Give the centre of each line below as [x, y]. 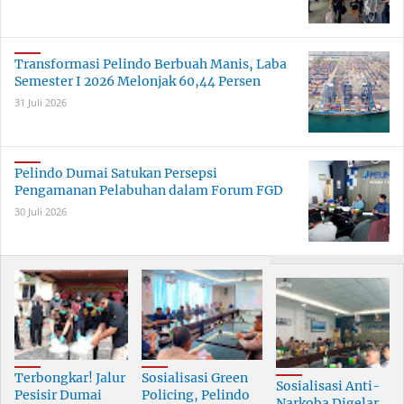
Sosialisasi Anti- [329, 386]
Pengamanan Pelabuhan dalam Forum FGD [149, 191]
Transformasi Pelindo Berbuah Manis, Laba [151, 64]
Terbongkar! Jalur [70, 378]
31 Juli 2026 [41, 103]
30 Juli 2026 [41, 212]
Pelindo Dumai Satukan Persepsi [116, 174]
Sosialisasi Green [194, 378]
